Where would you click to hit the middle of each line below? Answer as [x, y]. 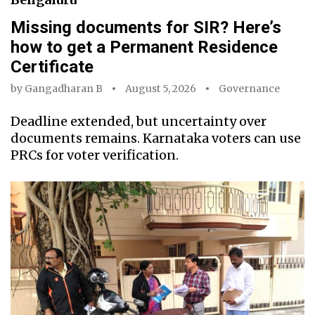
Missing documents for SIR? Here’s [146, 28]
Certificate [52, 67]
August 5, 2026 [161, 89]
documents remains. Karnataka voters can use [156, 139]
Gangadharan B [64, 89]
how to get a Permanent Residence [144, 47]
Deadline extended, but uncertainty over [139, 122]
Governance [249, 89]
